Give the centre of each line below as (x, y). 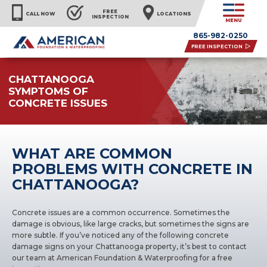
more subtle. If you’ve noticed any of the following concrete (121, 235)
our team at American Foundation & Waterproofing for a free (122, 258)
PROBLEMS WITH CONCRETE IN (133, 169)
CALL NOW (40, 14)
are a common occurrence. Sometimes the (150, 212)
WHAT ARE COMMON (92, 153)
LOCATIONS (174, 14)
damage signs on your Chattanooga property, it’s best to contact (130, 246)
